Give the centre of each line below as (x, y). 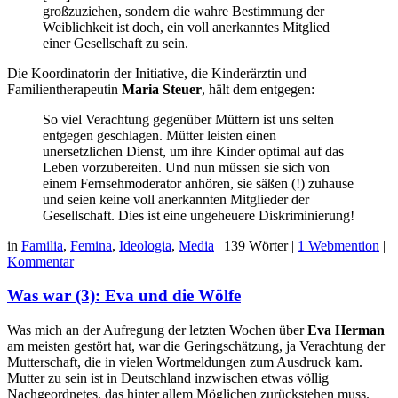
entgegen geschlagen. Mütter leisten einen (159, 135)
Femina (91, 245)
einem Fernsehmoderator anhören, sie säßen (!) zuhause (198, 183)
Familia (42, 245)
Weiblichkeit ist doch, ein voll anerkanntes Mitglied (186, 27)
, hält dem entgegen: (258, 89)
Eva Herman (346, 330)
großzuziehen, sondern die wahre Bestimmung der (183, 11)
